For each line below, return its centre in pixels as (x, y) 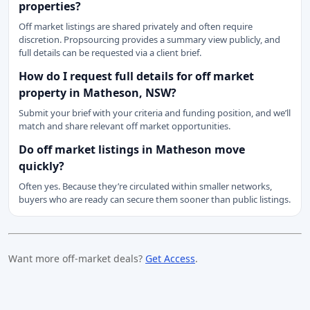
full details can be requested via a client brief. (110, 53)
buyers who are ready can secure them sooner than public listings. (155, 199)
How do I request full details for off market (136, 76)
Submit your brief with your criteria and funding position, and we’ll (155, 113)
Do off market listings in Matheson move (132, 149)
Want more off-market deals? (77, 258)
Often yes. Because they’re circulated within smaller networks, (145, 186)
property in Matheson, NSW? (98, 93)
